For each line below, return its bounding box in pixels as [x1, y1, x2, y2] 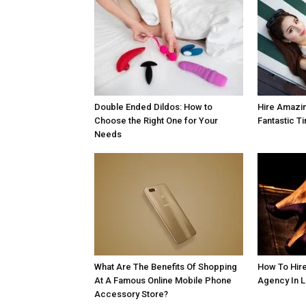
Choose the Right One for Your [94, 115, 218, 126]
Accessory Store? [94, 289, 168, 300]
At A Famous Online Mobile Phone [94, 275, 232, 286]
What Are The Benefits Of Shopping [94, 262, 237, 273]
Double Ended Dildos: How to [94, 102, 212, 113]
